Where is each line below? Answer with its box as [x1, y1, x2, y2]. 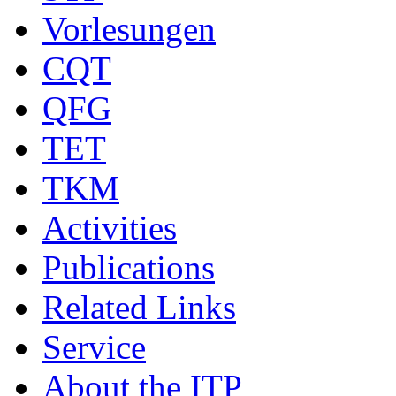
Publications [42, 248, 215, 287]
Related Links [42, 288, 236, 327]
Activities [42, 209, 177, 247]
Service [42, 328, 146, 367]
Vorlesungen [42, 10, 216, 49]
